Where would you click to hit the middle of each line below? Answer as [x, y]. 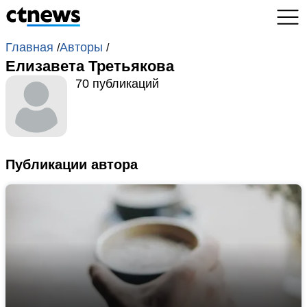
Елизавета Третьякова [90, 66]
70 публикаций [117, 84]
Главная [31, 47]
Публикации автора [72, 164]
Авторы [83, 47]
